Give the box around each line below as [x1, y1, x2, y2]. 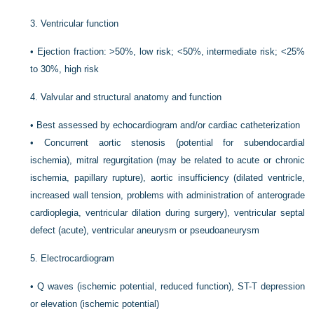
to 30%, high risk [30, 64, 100, 74]
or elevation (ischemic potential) [30, 299, 160, 309]
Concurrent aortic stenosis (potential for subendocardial [43, 137, 305, 148]
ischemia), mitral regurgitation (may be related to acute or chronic [30, 155, 305, 165]
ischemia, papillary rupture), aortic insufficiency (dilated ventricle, [30, 172, 305, 183]
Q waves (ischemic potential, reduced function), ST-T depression [37, 281, 305, 292]
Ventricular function [41, 18, 119, 29]
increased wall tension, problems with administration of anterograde [30, 190, 305, 200]
